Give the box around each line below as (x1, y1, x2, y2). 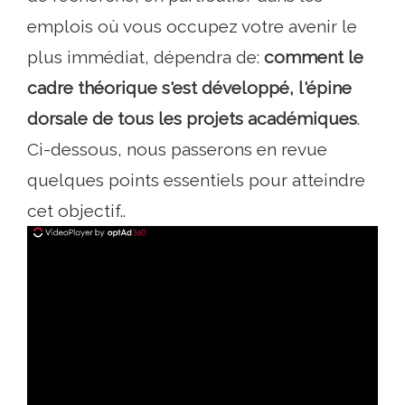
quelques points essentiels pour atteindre (27, 170, 365, 191)
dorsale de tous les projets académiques (27, 108, 357, 129)
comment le (264, 47, 363, 68)
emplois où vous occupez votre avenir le (27, 16, 357, 37)
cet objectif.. (27, 201, 126, 221)
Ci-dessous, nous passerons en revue (27, 139, 327, 160)
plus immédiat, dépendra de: (27, 47, 264, 68)
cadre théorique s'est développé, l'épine (27, 78, 352, 99)
